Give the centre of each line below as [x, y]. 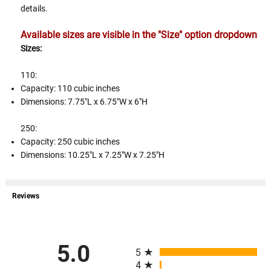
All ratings [156, 243]
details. [34, 8]
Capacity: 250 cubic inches [70, 141]
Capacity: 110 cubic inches [70, 88]
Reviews [26, 196]
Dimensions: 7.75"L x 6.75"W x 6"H [84, 101]
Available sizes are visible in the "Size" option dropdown [139, 34]
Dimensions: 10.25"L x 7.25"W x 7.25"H [93, 155]
